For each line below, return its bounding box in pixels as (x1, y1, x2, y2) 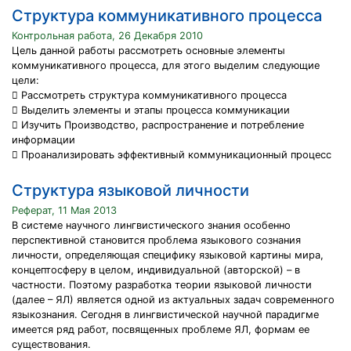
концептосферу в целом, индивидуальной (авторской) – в (12, 264, 300, 276)
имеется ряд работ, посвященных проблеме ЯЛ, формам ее (12, 324, 309, 335)
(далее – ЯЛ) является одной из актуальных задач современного (12, 294, 335, 306)
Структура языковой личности (12, 181, 249, 200)
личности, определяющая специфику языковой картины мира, (12, 249, 324, 261)
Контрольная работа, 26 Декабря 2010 (12, 30, 203, 42)
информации (12, 134, 75, 146)
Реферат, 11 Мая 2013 (12, 204, 117, 216)
